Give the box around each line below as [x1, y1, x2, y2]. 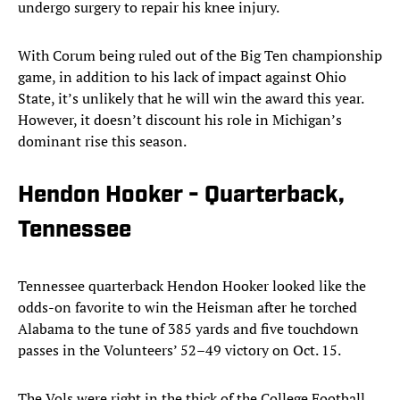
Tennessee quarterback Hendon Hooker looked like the [18, 276, 366, 296]
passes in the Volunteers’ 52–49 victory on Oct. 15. [18, 340, 341, 361]
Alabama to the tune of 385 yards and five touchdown [18, 319, 359, 339]
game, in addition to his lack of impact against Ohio [18, 67, 346, 87]
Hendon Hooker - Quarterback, [18, 184, 345, 209]
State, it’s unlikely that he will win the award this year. [18, 88, 363, 109]
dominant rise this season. [18, 131, 187, 152]
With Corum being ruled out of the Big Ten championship [18, 46, 382, 66]
